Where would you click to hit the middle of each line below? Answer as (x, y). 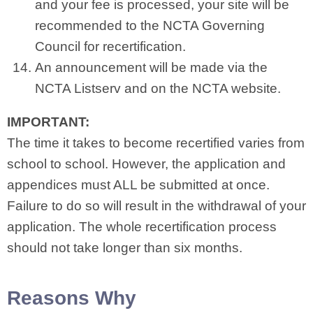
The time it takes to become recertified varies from (156, 143)
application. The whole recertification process (142, 227)
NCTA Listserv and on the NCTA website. (158, 88)
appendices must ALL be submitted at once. (138, 185)
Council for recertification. (110, 46)
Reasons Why (72, 298)
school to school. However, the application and (146, 164)
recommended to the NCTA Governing (150, 26)
